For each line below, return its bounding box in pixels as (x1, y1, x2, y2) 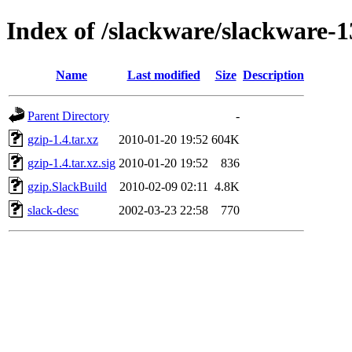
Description (243, 68, 304, 82)
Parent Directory (27, 108, 109, 123)
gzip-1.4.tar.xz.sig (27, 156, 115, 170)
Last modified (126, 68, 200, 82)
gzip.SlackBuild (27, 179, 107, 193)
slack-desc (27, 203, 79, 217)
